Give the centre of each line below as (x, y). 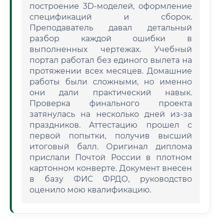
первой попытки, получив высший (111, 136)
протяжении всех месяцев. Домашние (111, 71)
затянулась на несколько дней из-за (111, 114)
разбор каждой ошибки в (111, 39)
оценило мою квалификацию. (90, 190)
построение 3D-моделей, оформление (111, 6)
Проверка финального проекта (111, 103)
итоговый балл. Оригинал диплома (111, 147)
